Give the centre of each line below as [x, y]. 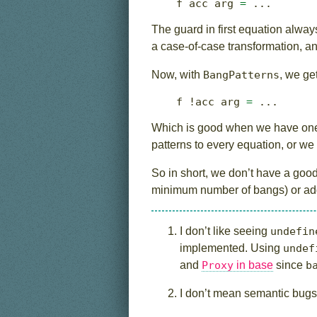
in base [253, 265]
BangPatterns [241, 75]
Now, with [177, 74]
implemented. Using [231, 248]
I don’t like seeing [225, 231]
